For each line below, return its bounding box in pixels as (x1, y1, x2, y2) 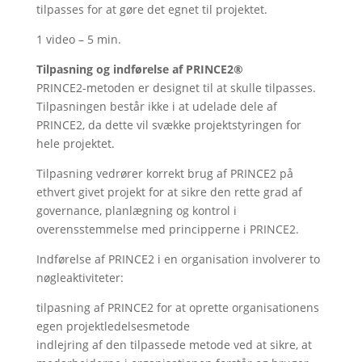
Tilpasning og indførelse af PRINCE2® (36, 61, 243, 77)
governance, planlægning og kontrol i (36, 203, 237, 218)
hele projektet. (36, 136, 115, 151)
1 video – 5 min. (36, 32, 121, 47)
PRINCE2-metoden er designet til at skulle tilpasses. (36, 80, 316, 95)
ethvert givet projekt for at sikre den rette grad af (36, 184, 302, 200)
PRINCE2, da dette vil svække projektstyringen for (36, 117, 301, 133)
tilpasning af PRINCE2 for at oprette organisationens (36, 300, 319, 315)
